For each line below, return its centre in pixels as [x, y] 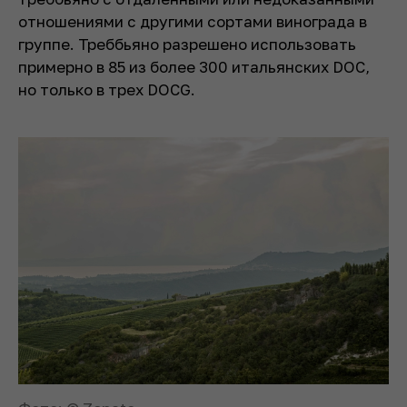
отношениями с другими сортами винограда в [193, 21]
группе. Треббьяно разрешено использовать [187, 44]
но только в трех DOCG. [107, 89]
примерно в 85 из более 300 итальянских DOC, [194, 66]
